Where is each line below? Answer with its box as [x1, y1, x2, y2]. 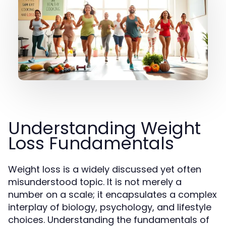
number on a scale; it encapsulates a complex [8, 188, 217, 201]
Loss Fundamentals [8, 131, 174, 155]
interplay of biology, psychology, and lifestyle [8, 201, 211, 213]
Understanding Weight [8, 116, 201, 140]
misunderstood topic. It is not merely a [8, 176, 182, 188]
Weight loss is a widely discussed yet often [8, 163, 201, 176]
